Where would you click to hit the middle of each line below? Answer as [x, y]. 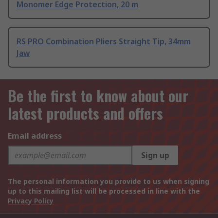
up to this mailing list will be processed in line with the [104, 191]
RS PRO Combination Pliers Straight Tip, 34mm [104, 41]
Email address [35, 136]
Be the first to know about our [98, 96]
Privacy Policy [31, 201]
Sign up [155, 155]
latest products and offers [85, 113]
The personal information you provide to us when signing [109, 181]
